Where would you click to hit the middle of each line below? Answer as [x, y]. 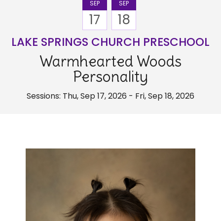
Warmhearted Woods [110, 61]
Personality [110, 76]
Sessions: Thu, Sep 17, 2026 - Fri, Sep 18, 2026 [110, 96]
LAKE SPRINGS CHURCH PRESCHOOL [110, 42]
